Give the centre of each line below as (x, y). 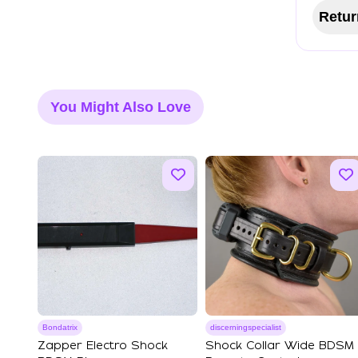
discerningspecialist (246, 327)
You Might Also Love (121, 107)
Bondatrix (60, 327)
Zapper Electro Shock (103, 346)
